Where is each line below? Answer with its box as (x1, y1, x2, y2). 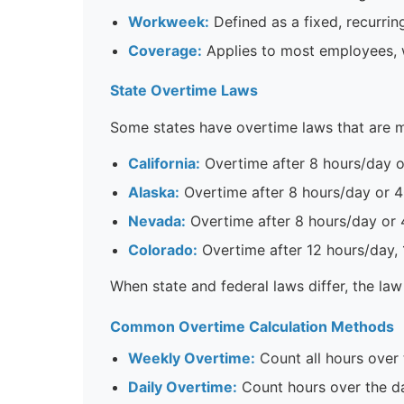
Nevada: (128, 211, 186, 230)
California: (128, 153, 200, 172)
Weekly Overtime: (128, 348, 255, 367)
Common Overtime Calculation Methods (110, 317, 394, 335)
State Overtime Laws (110, 80, 258, 99)
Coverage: (128, 41, 202, 60)
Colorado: (128, 240, 197, 259)
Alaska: (128, 182, 179, 201)
